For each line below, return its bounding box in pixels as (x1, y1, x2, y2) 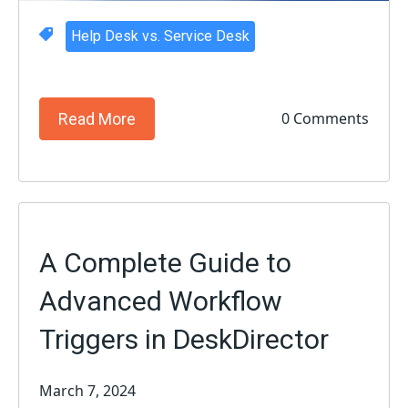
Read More (58, 108, 137, 128)
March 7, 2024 (39, 380, 137, 401)
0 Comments (280, 108, 369, 129)
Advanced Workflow (39, 284, 283, 317)
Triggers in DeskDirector (39, 322, 330, 355)
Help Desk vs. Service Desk (70, 26, 250, 45)
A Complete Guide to (39, 246, 292, 279)
